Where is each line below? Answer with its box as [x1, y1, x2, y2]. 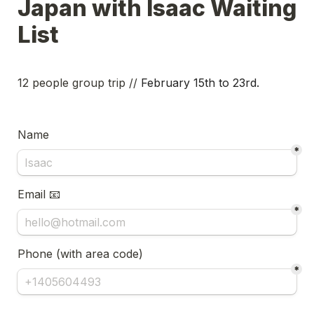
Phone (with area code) [18, 246, 146, 261]
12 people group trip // [18, 75, 141, 90]
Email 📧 [18, 186, 60, 201]
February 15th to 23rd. [141, 75, 263, 90]
